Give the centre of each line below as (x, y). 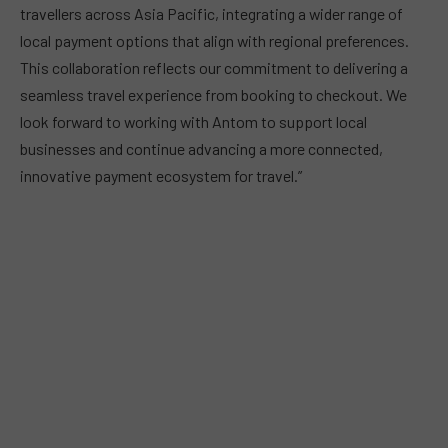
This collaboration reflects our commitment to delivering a (214, 68)
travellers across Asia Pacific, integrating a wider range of (211, 14)
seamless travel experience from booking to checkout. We (213, 95)
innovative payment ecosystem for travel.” (161, 176)
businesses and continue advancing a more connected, (201, 149)
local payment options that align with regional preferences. (214, 41)
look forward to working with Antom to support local (193, 122)
